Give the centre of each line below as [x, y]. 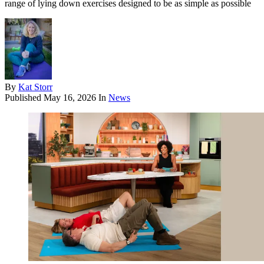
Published [24, 98]
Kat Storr [35, 87]
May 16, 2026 [70, 98]
